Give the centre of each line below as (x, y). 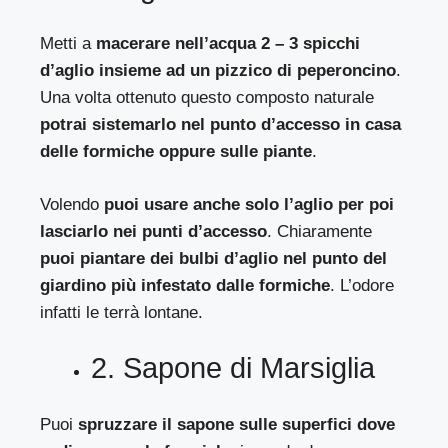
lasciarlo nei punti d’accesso (154, 231)
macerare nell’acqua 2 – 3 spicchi (228, 44)
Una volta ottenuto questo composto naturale (207, 98)
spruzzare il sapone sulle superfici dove (237, 424)
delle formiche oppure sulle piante (176, 152)
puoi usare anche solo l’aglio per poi (249, 204)
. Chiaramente (320, 231)
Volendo (72, 204)
